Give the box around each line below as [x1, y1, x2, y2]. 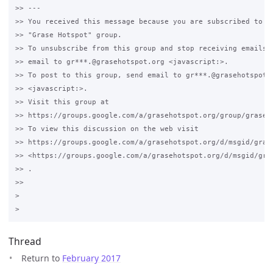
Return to [21, 252, 62, 264]
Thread [9, 235, 41, 249]
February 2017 [62, 252, 121, 264]
